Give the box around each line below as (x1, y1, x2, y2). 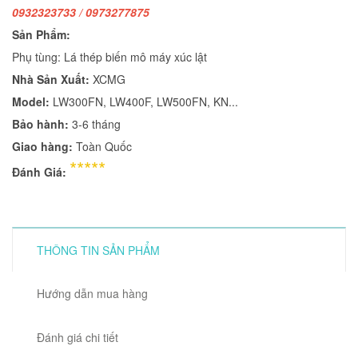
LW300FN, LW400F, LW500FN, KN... (50, 93, 238, 109)
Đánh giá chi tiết (37, 329, 118, 345)
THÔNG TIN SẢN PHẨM (37, 242, 160, 258)
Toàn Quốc (76, 138, 132, 154)
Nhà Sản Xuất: (12, 71, 93, 87)
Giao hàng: (12, 138, 76, 154)
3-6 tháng (69, 116, 121, 132)
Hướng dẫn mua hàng (37, 285, 148, 301)
